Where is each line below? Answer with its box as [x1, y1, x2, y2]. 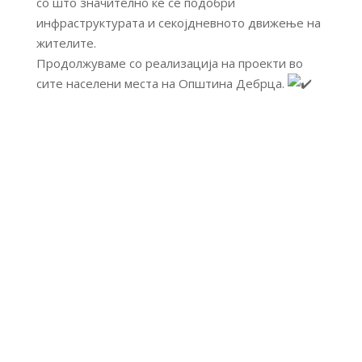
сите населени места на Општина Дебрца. [36, 75, 288, 91]
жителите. [36, 35, 96, 51]
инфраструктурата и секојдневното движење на [36, 15, 321, 31]
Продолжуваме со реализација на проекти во [36, 55, 303, 71]
